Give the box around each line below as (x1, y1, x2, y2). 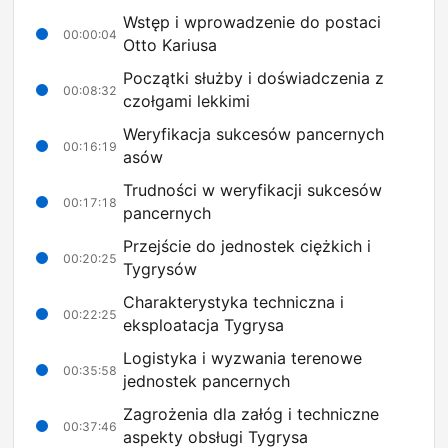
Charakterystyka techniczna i (123, 292, 344, 313)
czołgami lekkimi (123, 91, 250, 112)
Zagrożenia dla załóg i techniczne (123, 404, 379, 425)
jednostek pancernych (123, 371, 290, 392)
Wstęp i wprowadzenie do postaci (123, 12, 381, 33)
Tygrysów (123, 259, 197, 280)
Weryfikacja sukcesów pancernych (123, 124, 384, 145)
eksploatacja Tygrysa (123, 315, 284, 336)
